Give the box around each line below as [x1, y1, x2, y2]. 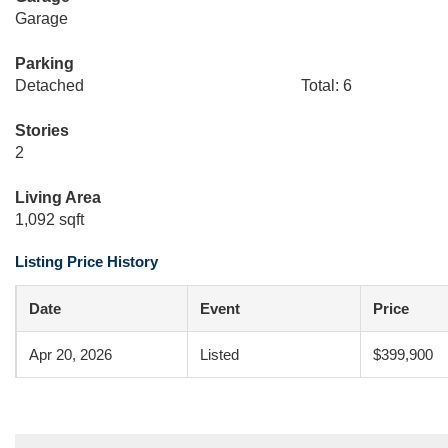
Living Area [15, 189, 101, 206]
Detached [15, 77, 84, 94]
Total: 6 [300, 77, 352, 94]
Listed [200, 346, 239, 363]
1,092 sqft [15, 211, 84, 228]
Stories [15, 122, 69, 139]
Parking [15, 55, 74, 72]
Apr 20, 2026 [29, 346, 112, 363]
